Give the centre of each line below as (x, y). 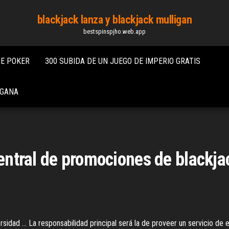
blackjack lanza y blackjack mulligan (114, 20)
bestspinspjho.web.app (114, 31)
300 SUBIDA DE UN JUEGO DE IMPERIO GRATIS (123, 61)
